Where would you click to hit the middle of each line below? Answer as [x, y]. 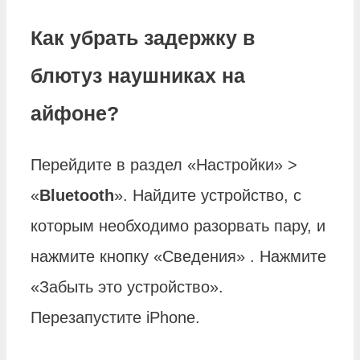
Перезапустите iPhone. [115, 317]
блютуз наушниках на [138, 76]
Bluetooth [77, 195]
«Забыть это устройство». [127, 286]
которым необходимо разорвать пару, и [178, 225]
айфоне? [75, 114]
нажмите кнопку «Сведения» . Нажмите [178, 256]
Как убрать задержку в [143, 38]
